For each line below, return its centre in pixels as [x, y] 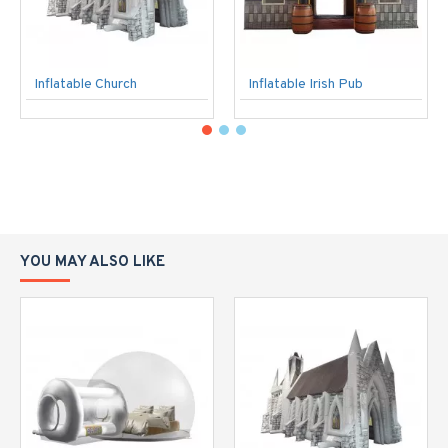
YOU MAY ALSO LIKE [92, 262]
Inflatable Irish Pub [305, 84]
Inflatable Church [85, 84]
